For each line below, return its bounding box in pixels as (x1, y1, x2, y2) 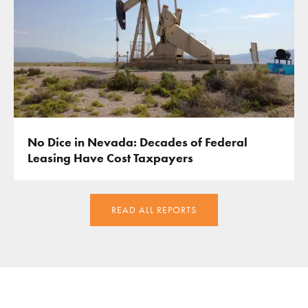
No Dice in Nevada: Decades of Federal (27, 135, 247, 151)
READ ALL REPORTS (111, 204, 197, 217)
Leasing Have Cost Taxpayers (27, 151, 193, 166)
